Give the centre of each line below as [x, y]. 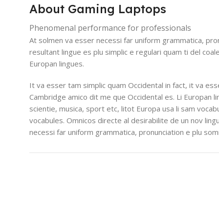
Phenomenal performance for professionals [110, 28]
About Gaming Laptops [98, 9]
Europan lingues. [57, 63]
